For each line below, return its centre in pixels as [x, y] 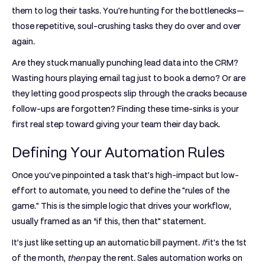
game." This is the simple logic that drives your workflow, [122, 206]
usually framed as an [53, 221]
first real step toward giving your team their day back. [116, 124]
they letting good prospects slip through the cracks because [129, 93]
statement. [183, 221]
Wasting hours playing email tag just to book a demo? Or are [129, 78]
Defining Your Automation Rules [118, 152]
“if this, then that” [127, 221]
